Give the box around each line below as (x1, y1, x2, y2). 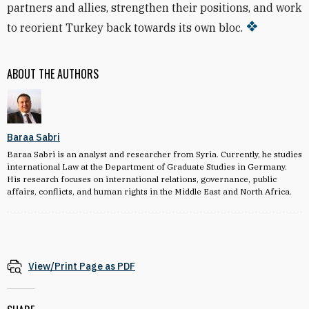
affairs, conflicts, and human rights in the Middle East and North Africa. (7, 186, 292, 197)
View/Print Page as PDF (28, 260, 135, 272)
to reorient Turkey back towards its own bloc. (7, 21, 243, 34)
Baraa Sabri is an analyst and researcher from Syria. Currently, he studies (7, 149, 302, 159)
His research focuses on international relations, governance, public (7, 174, 277, 184)
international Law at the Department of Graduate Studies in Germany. (7, 161, 287, 172)
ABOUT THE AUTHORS (7, 66, 99, 82)
